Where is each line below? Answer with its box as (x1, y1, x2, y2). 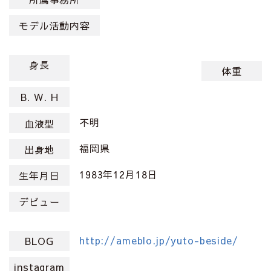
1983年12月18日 (79, 168, 158, 181)
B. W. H (20, 90, 59, 104)
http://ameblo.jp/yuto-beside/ (79, 233, 238, 247)
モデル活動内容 (19, 18, 90, 32)
